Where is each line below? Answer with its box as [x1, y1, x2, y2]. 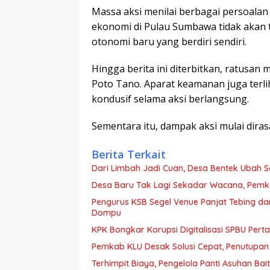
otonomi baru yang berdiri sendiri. [92, 35, 246, 49]
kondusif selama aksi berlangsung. [92, 92, 249, 106]
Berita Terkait [92, 147, 166, 162]
